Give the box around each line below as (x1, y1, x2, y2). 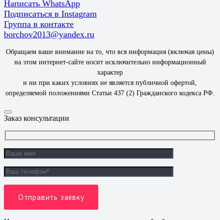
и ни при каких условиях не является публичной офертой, (23, 79, 197, 87)
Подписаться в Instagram (4, 9, 97, 19)
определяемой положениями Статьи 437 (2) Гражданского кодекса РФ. (5, 89, 215, 97)
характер (97, 69, 123, 77)
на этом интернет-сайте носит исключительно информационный (14, 58, 206, 66)
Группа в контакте (4, 19, 74, 29)
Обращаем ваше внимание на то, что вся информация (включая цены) (6, 48, 214, 56)
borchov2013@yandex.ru (4, 29, 94, 40)
